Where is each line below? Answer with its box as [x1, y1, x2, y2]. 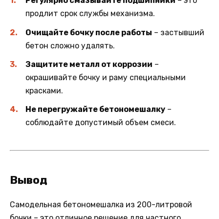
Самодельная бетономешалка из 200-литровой [10, 200, 192, 210]
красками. [25, 86, 63, 95]
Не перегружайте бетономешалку [25, 104, 165, 114]
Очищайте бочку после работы [25, 27, 152, 37]
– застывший [152, 27, 204, 37]
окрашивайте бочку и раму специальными [25, 72, 186, 82]
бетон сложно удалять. [25, 41, 115, 50]
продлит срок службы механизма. [25, 9, 155, 19]
